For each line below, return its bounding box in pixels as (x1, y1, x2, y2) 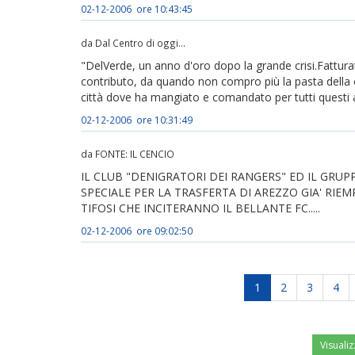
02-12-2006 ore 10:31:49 (81, 113, 193, 126)
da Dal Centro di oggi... (81, 36, 185, 49)
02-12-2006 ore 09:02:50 (81, 224, 193, 237)
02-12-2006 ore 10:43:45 (81, 2, 193, 15)
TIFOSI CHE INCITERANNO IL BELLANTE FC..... (81, 200, 320, 216)
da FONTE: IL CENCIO (81, 147, 174, 160)
